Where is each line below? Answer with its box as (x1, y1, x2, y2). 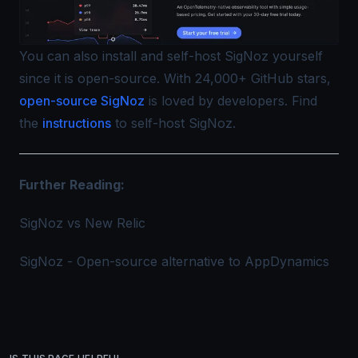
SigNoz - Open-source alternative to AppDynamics (19, 253, 329, 270)
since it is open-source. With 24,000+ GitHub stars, (19, 70, 331, 87)
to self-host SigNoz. (115, 115, 236, 132)
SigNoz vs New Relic (19, 215, 145, 232)
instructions (42, 115, 111, 132)
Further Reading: (19, 177, 125, 193)
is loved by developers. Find (149, 93, 317, 109)
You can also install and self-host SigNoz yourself (19, 48, 323, 65)
